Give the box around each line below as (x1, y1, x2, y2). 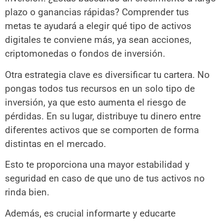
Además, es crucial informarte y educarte (5, 207, 176, 219)
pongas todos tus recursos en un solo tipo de (5, 82, 195, 94)
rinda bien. (5, 186, 49, 198)
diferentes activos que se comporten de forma (5, 124, 199, 136)
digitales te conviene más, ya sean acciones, (5, 34, 191, 46)
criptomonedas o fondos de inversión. (5, 48, 165, 60)
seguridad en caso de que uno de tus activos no (5, 173, 205, 184)
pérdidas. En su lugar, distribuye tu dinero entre (5, 110, 201, 122)
